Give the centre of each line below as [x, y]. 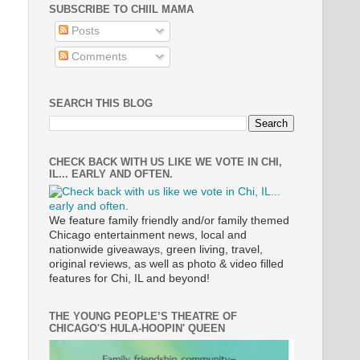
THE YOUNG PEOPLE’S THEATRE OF [143, 316]
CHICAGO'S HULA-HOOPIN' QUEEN [137, 328]
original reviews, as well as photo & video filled [166, 264]
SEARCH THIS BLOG [101, 103]
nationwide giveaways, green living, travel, [156, 250]
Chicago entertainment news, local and [148, 235]
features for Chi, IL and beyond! [129, 278]
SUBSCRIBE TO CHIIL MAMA [121, 9]
